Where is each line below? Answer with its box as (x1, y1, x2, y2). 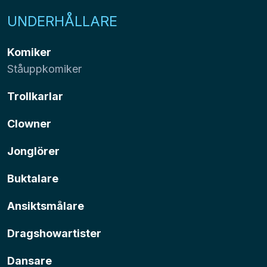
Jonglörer (7, 144, 60, 157)
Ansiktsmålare (7, 199, 84, 212)
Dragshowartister (7, 226, 101, 240)
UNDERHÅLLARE (7, 12, 117, 30)
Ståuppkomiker (7, 62, 82, 75)
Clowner (7, 117, 51, 130)
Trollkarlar (7, 89, 63, 103)
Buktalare (7, 172, 58, 185)
